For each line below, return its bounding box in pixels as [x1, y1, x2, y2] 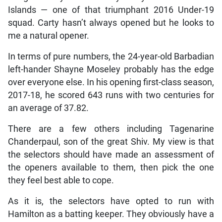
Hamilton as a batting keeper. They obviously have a [7, 209, 215, 220]
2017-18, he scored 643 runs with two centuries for [7, 90, 215, 101]
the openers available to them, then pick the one [7, 163, 215, 173]
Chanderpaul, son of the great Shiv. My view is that [7, 137, 215, 147]
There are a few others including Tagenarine [7, 124, 215, 134]
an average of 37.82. [7, 103, 89, 113]
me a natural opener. [7, 31, 89, 41]
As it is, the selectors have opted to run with [7, 196, 215, 207]
